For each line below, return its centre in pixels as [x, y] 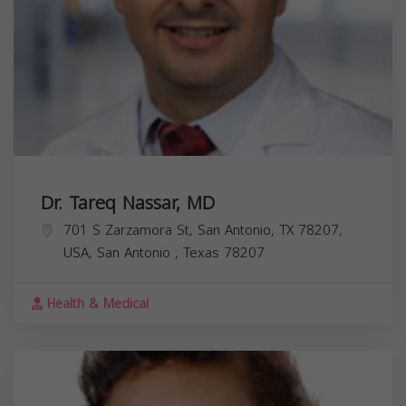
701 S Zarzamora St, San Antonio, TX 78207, [203, 230]
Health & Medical [96, 304]
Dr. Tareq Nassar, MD [128, 203]
